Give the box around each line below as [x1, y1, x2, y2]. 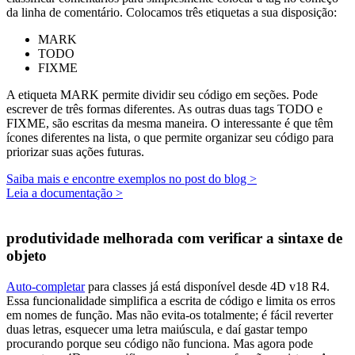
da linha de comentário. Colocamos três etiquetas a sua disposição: [6, 6, 337, 20]
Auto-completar [6, 279, 85, 293]
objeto [6, 246, 47, 264]
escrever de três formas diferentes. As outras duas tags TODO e [6, 102, 323, 116]
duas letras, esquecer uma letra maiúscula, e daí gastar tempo [6, 322, 307, 336]
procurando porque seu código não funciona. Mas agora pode [6, 336, 313, 350]
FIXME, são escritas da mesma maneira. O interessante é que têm [6, 116, 333, 131]
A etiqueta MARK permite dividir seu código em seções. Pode [6, 88, 318, 102]
